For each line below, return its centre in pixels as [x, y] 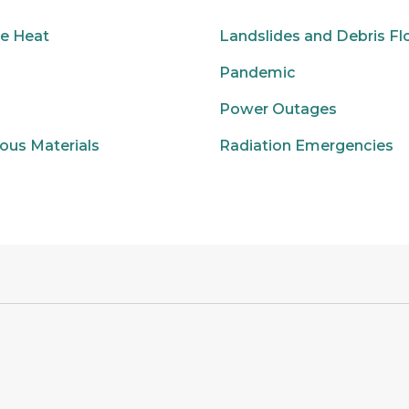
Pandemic [257, 73]
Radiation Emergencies [306, 146]
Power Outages [278, 109]
